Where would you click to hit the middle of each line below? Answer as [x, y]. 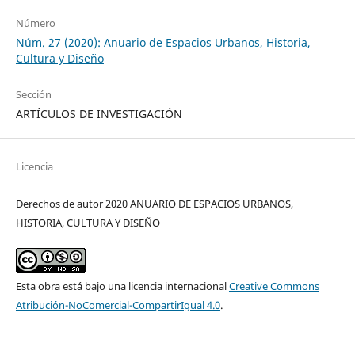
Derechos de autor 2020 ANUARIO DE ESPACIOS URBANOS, [154, 203]
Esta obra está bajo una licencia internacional [122, 286]
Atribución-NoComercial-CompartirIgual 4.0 [118, 305]
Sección [33, 94]
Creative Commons [274, 286]
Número [35, 23]
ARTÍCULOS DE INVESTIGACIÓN [99, 113]
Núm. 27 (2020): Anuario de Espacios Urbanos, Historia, [163, 42]
